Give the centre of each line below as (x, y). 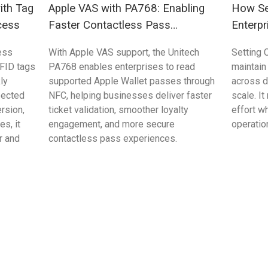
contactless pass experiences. (112, 139)
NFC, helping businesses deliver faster (130, 96)
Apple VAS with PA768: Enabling (126, 9)
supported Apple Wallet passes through (131, 81)
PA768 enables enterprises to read (121, 67)
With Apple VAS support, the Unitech (124, 53)
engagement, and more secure (111, 124)
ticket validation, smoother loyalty (118, 110)
